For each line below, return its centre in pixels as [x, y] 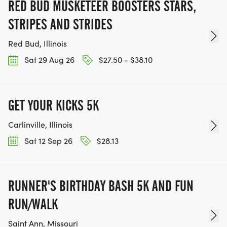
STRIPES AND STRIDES [60, 25]
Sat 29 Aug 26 [48, 60]
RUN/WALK [33, 204]
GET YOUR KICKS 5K [53, 105]
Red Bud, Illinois [37, 44]
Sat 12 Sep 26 [47, 140]
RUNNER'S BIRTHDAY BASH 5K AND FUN [101, 186]
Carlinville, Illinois [40, 124]
